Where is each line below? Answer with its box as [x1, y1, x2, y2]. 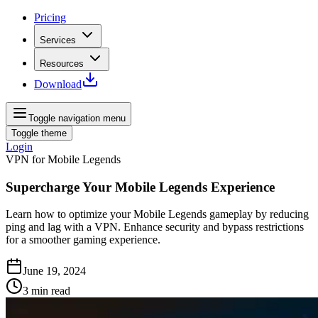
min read [31, 285, 70, 297]
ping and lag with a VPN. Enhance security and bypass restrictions [6, 221, 304, 234]
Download [34, 78, 82, 90]
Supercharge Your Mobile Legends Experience [6, 179, 275, 194]
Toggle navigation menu [28, 113, 126, 124]
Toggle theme [11, 128, 67, 138]
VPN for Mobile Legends [6, 153, 121, 165]
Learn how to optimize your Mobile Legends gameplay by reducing [6, 208, 309, 221]
